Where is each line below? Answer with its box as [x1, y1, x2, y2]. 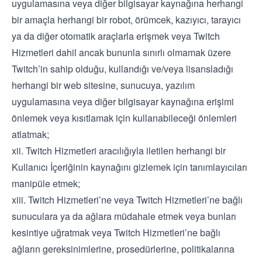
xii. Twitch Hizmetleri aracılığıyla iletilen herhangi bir [12, 144, 226, 157]
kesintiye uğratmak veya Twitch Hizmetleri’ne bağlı [12, 226, 220, 239]
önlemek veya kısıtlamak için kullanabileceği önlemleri [12, 111, 237, 125]
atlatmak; [12, 127, 49, 141]
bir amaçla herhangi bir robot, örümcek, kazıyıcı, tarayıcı [12, 13, 241, 26]
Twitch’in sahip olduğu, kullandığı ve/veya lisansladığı [12, 62, 233, 75]
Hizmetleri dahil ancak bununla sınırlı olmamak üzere [12, 46, 231, 59]
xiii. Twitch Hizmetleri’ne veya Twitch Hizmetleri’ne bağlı [12, 193, 243, 206]
